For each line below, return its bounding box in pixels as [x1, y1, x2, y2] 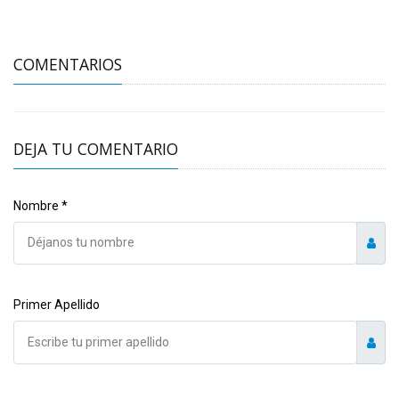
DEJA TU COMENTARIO [13, 137, 178, 159]
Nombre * [13, 198, 68, 213]
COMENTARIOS [13, 53, 122, 75]
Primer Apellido [13, 297, 100, 313]
